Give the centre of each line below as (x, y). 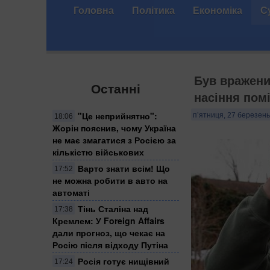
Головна (94, 10)
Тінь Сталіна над (113, 208)
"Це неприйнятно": (118, 115)
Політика (153, 10)
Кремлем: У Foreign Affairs (108, 220)
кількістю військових (98, 152)
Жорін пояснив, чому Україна (114, 127)
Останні (116, 88)
